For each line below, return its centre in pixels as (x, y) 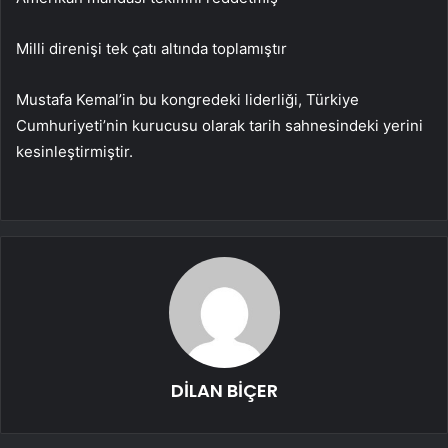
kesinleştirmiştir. (74, 151)
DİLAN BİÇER (224, 390)
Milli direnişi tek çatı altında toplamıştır (151, 48)
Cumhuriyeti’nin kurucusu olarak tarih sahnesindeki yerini (219, 125)
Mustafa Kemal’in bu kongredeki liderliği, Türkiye (187, 99)
